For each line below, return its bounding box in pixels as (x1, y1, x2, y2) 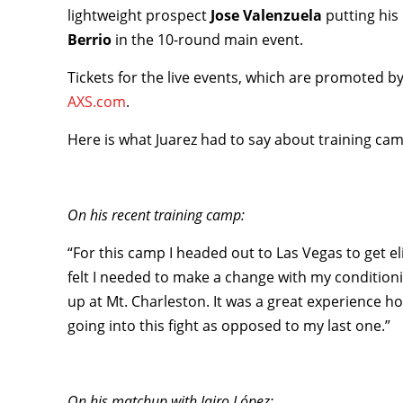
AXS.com (67, 92, 127, 112)
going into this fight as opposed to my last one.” (67, 316, 391, 336)
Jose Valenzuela (210, 5, 327, 25)
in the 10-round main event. (112, 30, 304, 49)
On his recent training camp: (67, 205, 246, 225)
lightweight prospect (67, 5, 211, 25)
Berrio (67, 30, 112, 49)
